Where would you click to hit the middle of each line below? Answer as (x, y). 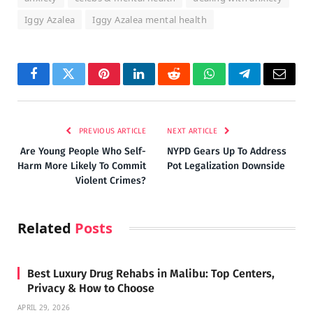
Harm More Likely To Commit (82, 166)
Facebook (57, 84)
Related (46, 228)
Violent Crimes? (111, 180)
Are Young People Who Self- (83, 151)
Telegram (267, 84)
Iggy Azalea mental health (150, 19)
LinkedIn (161, 84)
